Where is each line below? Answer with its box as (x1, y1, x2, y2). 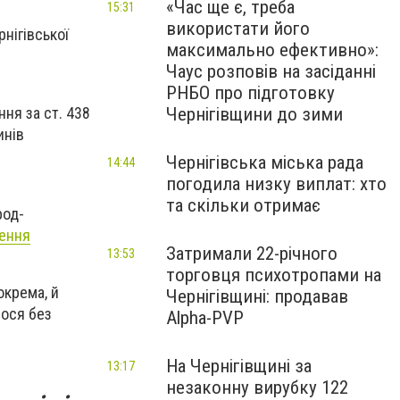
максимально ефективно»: (166, 39, 379, 61)
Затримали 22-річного (166, 243, 337, 264)
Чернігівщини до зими (166, 104, 343, 125)
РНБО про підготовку (166, 82, 335, 104)
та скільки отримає (166, 195, 321, 216)
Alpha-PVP (166, 307, 244, 329)
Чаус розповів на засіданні (166, 61, 376, 82)
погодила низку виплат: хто (166, 173, 387, 195)
